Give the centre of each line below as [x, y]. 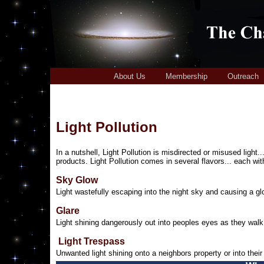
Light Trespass [92, 241]
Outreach [243, 76]
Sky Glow [77, 180]
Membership [187, 76]
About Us [130, 76]
